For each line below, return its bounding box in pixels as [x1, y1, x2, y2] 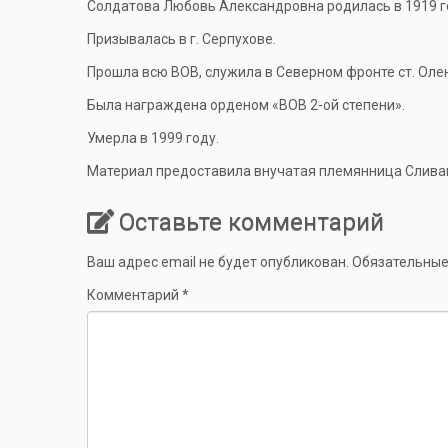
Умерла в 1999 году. [87, 130, 219, 147]
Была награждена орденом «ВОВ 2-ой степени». [87, 97, 405, 114]
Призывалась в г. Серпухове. [87, 31, 276, 48]
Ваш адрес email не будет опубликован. [87, 254, 349, 271]
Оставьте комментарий [119, 208, 384, 237]
